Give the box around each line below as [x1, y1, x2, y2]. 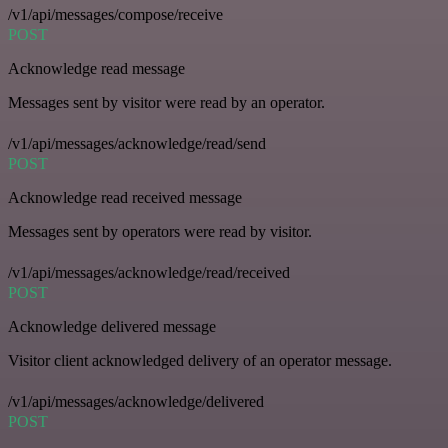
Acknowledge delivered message [8, 317, 216, 335]
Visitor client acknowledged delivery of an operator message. [8, 351, 392, 369]
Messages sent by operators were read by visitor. [8, 222, 312, 240]
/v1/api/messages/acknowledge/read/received [8, 263, 290, 281]
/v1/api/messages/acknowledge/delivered [8, 392, 264, 410]
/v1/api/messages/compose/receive [8, 5, 223, 23]
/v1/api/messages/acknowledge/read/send [8, 134, 266, 152]
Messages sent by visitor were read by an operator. [8, 93, 325, 111]
